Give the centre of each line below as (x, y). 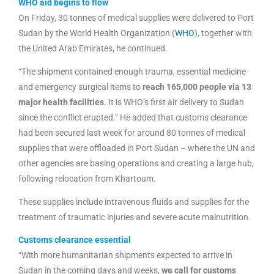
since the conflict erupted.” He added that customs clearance (133, 117)
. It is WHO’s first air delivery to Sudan (174, 102)
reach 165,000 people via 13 (197, 87)
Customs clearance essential (75, 240)
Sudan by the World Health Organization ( (97, 33)
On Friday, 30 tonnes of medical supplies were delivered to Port (136, 18)
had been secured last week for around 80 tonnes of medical (132, 132)
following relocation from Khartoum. (87, 178)
